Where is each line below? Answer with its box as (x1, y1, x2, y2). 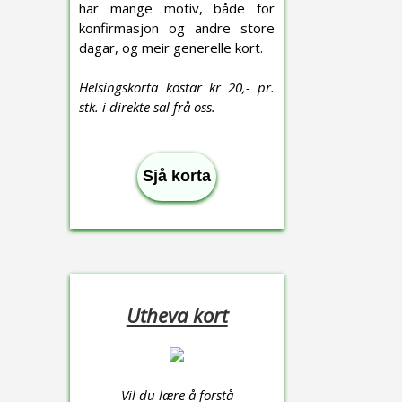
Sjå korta (143, 167, 212, 185)
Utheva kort (126, 301, 228, 328)
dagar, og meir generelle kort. (79, 39, 264, 57)
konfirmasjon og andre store (79, 19, 275, 37)
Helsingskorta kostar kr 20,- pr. (79, 78, 275, 96)
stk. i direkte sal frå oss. (79, 98, 216, 116)
